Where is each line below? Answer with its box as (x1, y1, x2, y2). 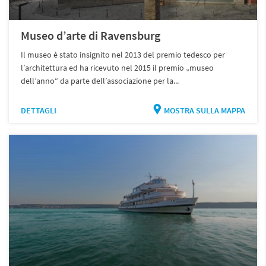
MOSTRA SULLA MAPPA (163, 104, 245, 116)
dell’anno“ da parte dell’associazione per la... (21, 75, 179, 86)
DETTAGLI (21, 104, 57, 116)
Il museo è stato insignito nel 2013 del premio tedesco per (21, 49, 226, 60)
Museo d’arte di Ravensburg (21, 27, 161, 43)
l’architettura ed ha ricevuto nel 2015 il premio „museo (21, 62, 214, 73)
